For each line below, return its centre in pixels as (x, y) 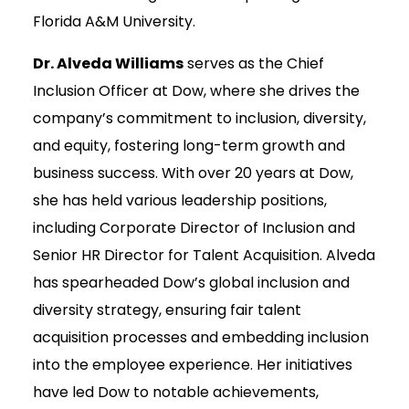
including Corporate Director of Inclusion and (194, 228)
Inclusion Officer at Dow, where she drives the (196, 91)
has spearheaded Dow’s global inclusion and (191, 283)
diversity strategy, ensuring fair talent (167, 310)
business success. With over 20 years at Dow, (193, 173)
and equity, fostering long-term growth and (189, 146)
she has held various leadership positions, (180, 201)
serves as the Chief (254, 64)
